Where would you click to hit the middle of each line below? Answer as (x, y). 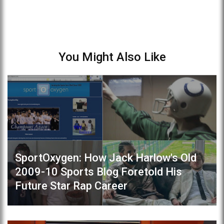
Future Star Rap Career (71, 185)
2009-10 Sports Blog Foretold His (98, 171)
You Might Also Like (112, 57)
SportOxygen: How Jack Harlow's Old (106, 157)
